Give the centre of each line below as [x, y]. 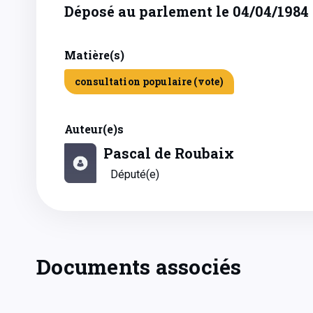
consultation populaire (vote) [150, 81]
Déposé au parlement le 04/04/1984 [187, 11]
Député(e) [135, 174]
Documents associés [139, 267]
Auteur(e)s [94, 129]
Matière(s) [94, 55]
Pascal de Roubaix [169, 153]
